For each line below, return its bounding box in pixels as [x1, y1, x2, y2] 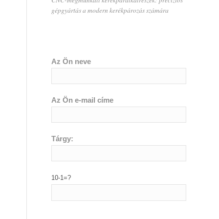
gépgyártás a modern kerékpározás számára [51, 5, 169, 15]
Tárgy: [51, 134, 74, 143]
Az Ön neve [51, 57, 91, 66]
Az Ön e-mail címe [51, 96, 114, 104]
